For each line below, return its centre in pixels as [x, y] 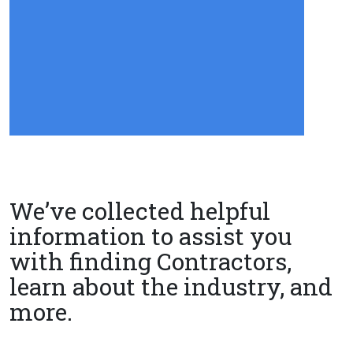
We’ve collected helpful [140, 211]
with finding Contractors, [150, 261]
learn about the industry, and [171, 286]
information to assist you [150, 236]
